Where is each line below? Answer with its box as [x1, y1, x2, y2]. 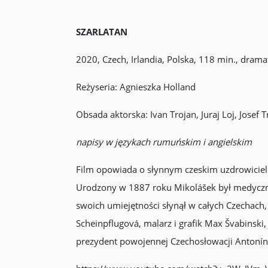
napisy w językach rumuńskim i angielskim [75, 136, 252, 148]
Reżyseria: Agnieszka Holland [75, 81, 196, 93]
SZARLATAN [75, 26, 127, 38]
